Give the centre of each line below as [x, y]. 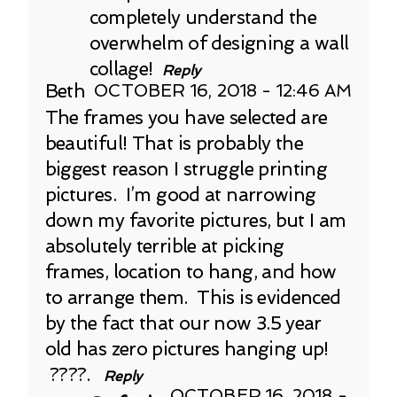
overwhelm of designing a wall [219, 43]
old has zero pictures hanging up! [187, 348]
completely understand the [202, 17]
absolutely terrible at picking [164, 245]
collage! [121, 68]
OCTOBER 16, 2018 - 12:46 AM [223, 90]
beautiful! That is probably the [174, 143]
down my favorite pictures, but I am [195, 220]
